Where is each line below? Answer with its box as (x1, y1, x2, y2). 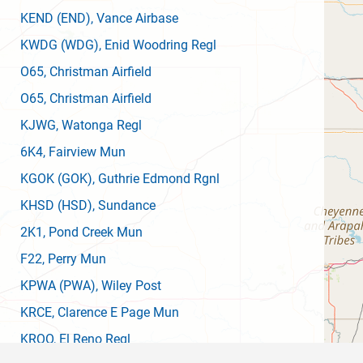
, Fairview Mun (43, 144, 126, 160)
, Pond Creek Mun (43, 224, 143, 240)
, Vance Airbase (91, 11, 178, 26)
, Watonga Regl (56, 117, 142, 133)
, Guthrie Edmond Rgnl (92, 171, 220, 186)
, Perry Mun (42, 251, 106, 267)
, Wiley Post (96, 278, 161, 293)
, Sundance (92, 198, 156, 213)
